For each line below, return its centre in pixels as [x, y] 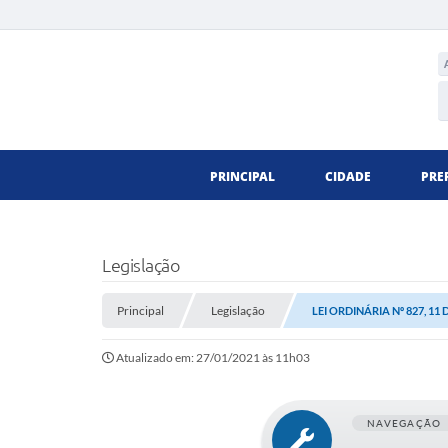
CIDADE [347, 176]
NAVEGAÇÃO [404, 423]
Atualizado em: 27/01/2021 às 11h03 [213, 357]
